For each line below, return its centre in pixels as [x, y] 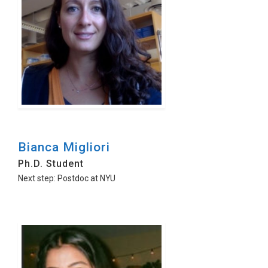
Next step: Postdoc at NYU [67, 178]
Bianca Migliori [64, 147]
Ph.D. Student [51, 164]
